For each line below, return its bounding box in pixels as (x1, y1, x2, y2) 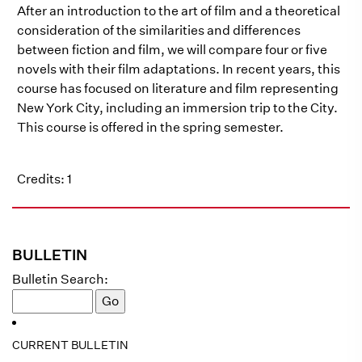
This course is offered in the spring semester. (17, 120, 284, 135)
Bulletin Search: (12, 271, 108, 287)
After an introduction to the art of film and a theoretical (17, 3, 340, 19)
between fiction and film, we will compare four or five (17, 42, 327, 57)
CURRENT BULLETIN (12, 338, 128, 352)
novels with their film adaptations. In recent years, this (17, 61, 340, 77)
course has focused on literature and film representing (17, 81, 339, 96)
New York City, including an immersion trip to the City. (17, 100, 340, 116)
